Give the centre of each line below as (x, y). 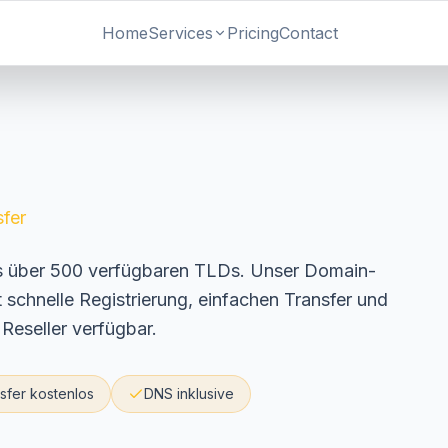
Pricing (253, 33)
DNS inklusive (189, 393)
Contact (309, 33)
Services (181, 33)
